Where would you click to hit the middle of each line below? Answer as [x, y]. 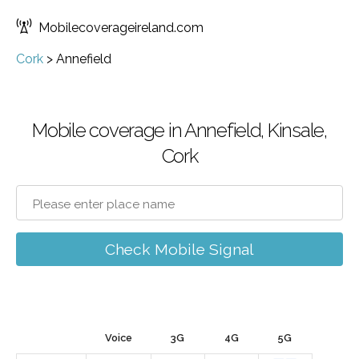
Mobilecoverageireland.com [121, 28]
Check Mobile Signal [179, 249]
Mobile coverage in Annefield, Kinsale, [179, 130]
